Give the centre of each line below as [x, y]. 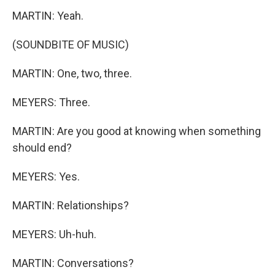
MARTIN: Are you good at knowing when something [137, 131]
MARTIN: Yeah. [48, 16]
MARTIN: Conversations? [73, 263]
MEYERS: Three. [51, 102]
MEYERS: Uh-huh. [54, 234]
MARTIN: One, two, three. [72, 73]
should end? [42, 148]
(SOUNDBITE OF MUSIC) [71, 45]
